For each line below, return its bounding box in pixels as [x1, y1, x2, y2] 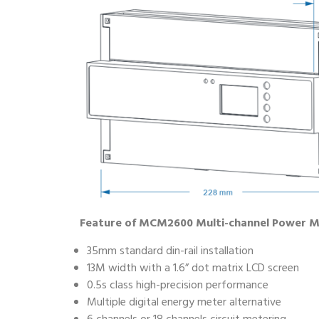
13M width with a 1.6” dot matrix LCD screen [87, 259, 299, 278]
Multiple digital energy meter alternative [87, 293, 281, 313]
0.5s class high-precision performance [87, 276, 268, 296]
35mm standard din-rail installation [87, 242, 253, 261]
